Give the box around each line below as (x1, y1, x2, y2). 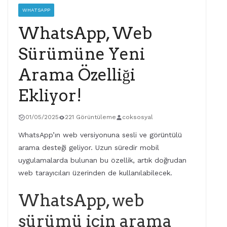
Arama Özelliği (18, 65, 135, 85)
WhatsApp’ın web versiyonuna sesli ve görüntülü (18, 131, 182, 139)
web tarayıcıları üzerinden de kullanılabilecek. (18, 169, 172, 177)
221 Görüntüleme (65, 113, 116, 121)
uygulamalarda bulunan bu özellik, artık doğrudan (18, 156, 186, 165)
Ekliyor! (18, 86, 82, 106)
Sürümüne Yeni (18, 44, 145, 64)
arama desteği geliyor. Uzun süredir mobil (18, 143, 159, 152)
